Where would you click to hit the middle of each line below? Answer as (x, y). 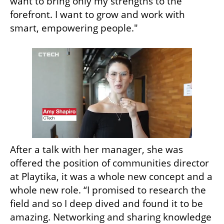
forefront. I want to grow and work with (97, 15)
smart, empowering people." (75, 28)
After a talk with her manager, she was (96, 150)
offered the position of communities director (109, 163)
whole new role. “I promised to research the (108, 190)
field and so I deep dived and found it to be (106, 204)
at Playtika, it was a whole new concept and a (111, 177)
